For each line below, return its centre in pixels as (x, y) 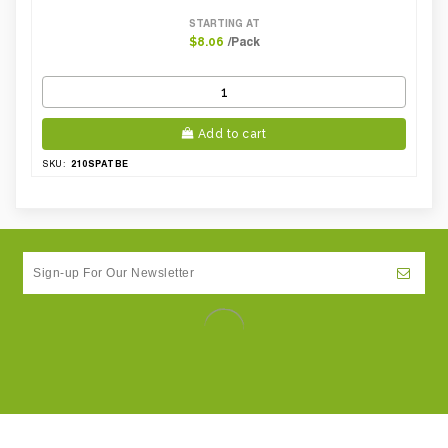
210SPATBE (100, 163)
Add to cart (231, 133)
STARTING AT (224, 22)
